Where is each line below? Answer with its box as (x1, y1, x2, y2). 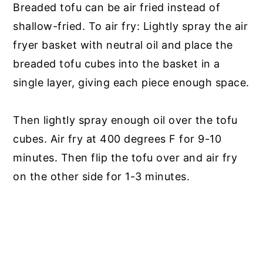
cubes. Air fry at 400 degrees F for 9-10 (13, 132, 222, 145)
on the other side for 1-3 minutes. (13, 170, 190, 183)
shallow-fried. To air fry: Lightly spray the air (13, 19, 248, 32)
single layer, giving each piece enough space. (13, 76, 249, 89)
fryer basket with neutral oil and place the (13, 38, 233, 51)
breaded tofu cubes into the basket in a (13, 57, 220, 70)
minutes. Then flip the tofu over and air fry (13, 151, 238, 164)
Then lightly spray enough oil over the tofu (13, 113, 238, 126)
